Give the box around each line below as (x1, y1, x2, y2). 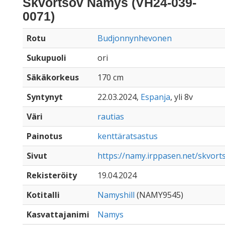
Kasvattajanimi (27, 209, 89, 220)
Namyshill (97, 189, 135, 200)
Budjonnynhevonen (97, 33, 172, 44)
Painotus (27, 131, 62, 142)
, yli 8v (170, 91, 193, 102)
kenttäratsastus (97, 131, 158, 142)
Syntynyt (27, 91, 63, 102)
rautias (97, 111, 124, 122)
